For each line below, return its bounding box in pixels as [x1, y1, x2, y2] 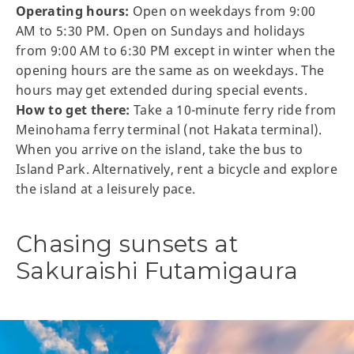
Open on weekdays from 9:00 [129, 2, 316, 21]
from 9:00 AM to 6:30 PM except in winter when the [16, 42, 336, 60]
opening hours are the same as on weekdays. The [16, 62, 325, 80]
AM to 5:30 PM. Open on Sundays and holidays [16, 22, 306, 40]
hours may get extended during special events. [16, 81, 308, 100]
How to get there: [16, 101, 130, 119]
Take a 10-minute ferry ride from [130, 101, 337, 119]
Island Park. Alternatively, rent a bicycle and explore [16, 160, 338, 179]
